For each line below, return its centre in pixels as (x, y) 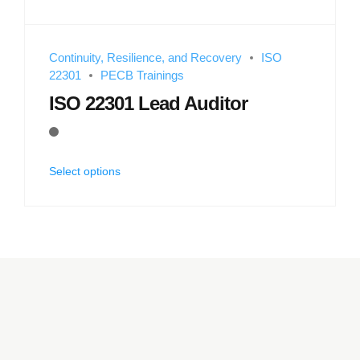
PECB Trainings (142, 75)
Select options (85, 171)
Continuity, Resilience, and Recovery (145, 57)
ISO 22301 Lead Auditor (148, 104)
